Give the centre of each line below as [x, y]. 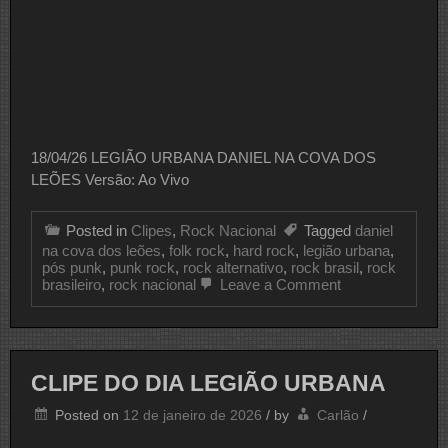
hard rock [264, 250]
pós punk [72, 267]
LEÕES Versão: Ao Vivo [110, 179]
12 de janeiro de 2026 [192, 415]
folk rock [197, 250]
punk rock [142, 267]
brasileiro [71, 284]
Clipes [151, 230]
